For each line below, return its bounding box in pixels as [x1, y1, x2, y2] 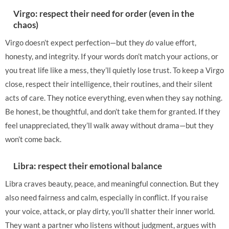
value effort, [154, 38, 196, 47]
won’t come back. [5, 134, 61, 144]
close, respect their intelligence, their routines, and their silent [5, 79, 213, 88]
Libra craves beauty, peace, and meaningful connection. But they [5, 179, 219, 188]
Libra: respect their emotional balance [13, 161, 162, 171]
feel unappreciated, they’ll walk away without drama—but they [5, 121, 214, 130]
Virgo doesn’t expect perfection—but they [5, 38, 146, 47]
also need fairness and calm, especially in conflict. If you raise [5, 193, 208, 202]
